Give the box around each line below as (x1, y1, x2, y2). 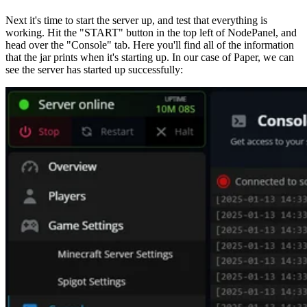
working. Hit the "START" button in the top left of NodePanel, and (5, 27, 297, 39)
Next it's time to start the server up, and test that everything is (5, 14, 267, 27)
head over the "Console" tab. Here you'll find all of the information (5, 39, 294, 51)
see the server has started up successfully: (5, 64, 183, 76)
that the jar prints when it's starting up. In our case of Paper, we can (5, 51, 294, 64)
